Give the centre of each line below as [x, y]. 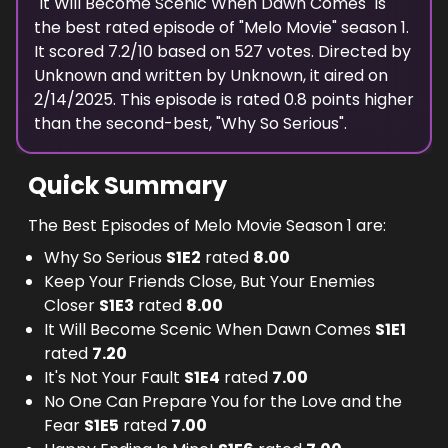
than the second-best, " [127, 123]
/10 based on [180, 51]
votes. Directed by [337, 51]
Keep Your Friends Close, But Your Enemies [209, 281]
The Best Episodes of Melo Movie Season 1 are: [207, 225]
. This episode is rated [198, 99]
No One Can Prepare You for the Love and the [223, 401]
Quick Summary [127, 185]
